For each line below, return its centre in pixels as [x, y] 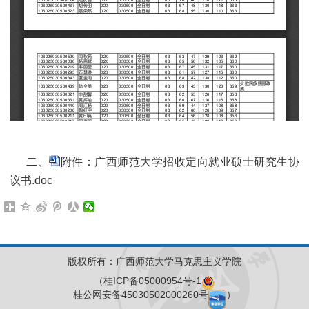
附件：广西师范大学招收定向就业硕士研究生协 [180, 162]
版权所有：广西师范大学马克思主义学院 [154, 261]
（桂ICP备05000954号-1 [148, 281]
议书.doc [31, 180]
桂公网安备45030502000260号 [141, 295]
